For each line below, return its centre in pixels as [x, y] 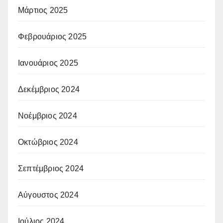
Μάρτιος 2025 [43, 10]
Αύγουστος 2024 [48, 195]
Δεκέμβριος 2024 [49, 89]
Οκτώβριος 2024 [48, 142]
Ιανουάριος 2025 [48, 63]
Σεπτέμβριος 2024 [51, 168]
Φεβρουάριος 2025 [53, 36]
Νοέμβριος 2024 [48, 115]
